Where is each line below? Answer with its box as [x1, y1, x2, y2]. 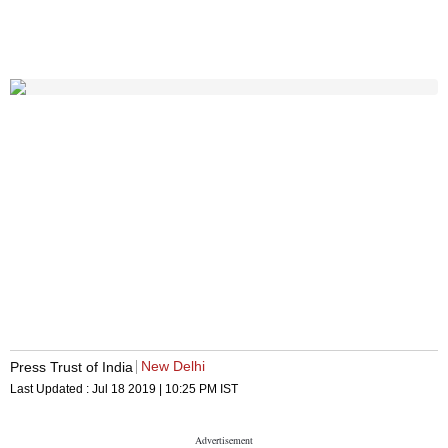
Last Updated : [10, 382, 92, 397]
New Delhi [141, 358, 205, 375]
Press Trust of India [10, 358, 133, 375]
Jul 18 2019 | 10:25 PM [92, 382, 217, 397]
